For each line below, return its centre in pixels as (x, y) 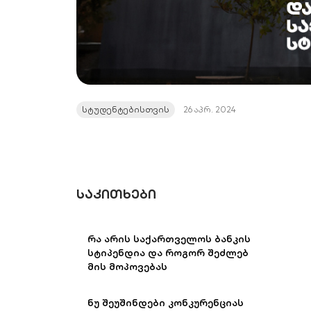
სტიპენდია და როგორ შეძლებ (168, 253)
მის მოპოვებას (127, 267)
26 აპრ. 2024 (210, 110)
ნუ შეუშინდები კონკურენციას (166, 303)
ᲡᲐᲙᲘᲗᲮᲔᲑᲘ (116, 194)
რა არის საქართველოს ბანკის (169, 239)
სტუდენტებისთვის (126, 110)
